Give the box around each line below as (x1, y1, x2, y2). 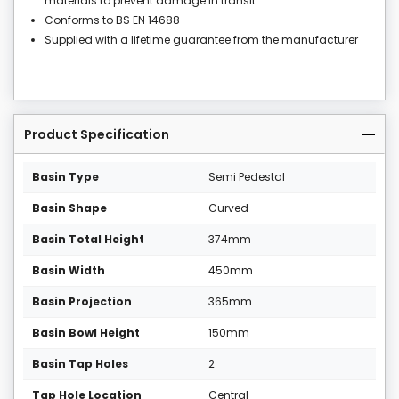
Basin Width (32, 263, 105, 279)
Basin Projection (32, 294, 132, 310)
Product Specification (24, 126, 169, 144)
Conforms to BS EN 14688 (45, 12, 180, 28)
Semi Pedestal (208, 169, 285, 185)
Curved (208, 200, 248, 216)
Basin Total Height (32, 232, 144, 248)
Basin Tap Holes (32, 356, 128, 372)
